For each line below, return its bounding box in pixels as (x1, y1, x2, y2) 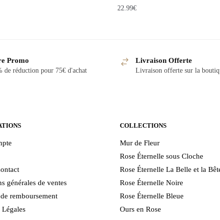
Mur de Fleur (120, 138, 160, 147)
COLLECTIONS (120, 121, 166, 129)
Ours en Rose (120, 205, 161, 213)
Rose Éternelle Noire (120, 178, 183, 187)
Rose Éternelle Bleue (120, 192, 184, 200)
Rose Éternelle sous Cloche (120, 152, 203, 160)
